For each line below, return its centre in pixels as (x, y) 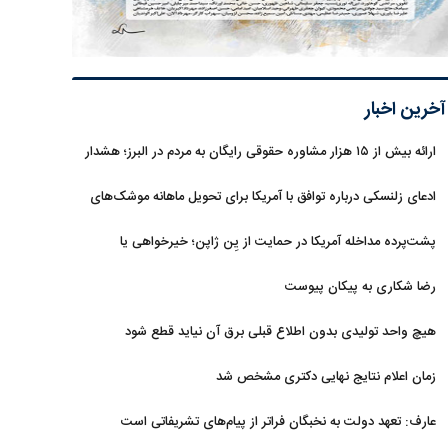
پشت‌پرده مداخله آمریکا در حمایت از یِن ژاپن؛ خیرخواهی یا (278, 242)
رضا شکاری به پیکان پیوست (360, 287)
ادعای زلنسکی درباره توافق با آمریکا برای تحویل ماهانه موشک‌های (263, 197)
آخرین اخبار (405, 110)
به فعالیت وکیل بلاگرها (376, 183)
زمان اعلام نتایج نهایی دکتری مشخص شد (326, 377)
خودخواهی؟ (403, 273)
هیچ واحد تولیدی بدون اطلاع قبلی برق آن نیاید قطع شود (280, 332)
